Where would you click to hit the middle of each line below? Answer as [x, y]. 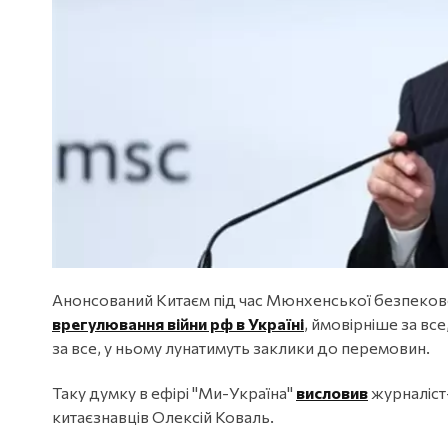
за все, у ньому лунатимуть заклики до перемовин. [244, 348]
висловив [332, 393]
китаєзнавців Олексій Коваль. [164, 417]
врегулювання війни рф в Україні [178, 324]
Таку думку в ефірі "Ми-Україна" [174, 393]
